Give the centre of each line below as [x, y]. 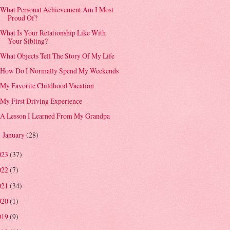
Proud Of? [23, 18]
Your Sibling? [28, 41]
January [14, 135]
